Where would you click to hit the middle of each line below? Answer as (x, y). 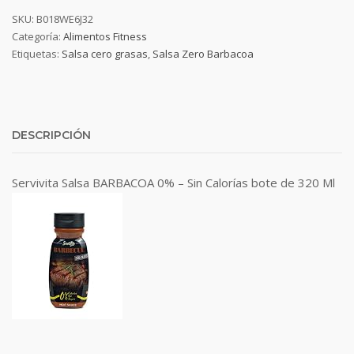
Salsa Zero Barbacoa (203, 54)
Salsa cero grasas (105, 54)
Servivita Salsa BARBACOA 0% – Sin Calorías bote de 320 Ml (173, 183)
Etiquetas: (37, 54)
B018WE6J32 (65, 19)
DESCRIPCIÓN (51, 135)
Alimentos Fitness (105, 36)
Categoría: (38, 36)
